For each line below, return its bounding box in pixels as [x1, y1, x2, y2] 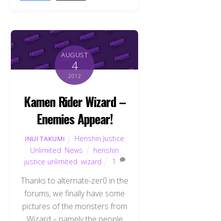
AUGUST [61, 50, 88, 60]
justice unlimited [24, 156, 77, 166]
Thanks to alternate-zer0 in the [21, 175, 129, 186]
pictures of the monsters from [22, 200, 127, 212]
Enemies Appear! [37, 109, 113, 128]
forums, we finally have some [24, 187, 125, 199]
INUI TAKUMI [25, 134, 65, 143]
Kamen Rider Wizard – [23, 92, 126, 111]
